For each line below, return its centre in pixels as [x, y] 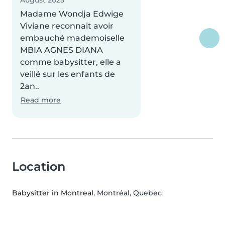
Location [39, 167]
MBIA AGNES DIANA [62, 50]
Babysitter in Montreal [53, 193]
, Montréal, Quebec [128, 193]
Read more [41, 100]
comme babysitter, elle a [71, 62]
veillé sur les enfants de [68, 74]
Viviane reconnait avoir [67, 26]
